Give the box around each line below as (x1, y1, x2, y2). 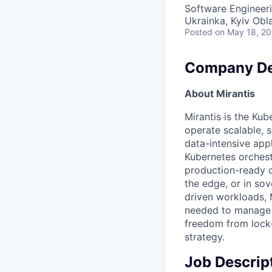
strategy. (185, 230, 225, 243)
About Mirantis (185, 87, 255, 100)
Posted (185, 27, 212, 37)
